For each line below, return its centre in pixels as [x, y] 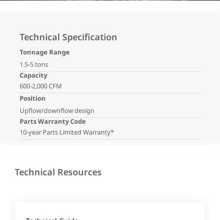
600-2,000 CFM [41, 86]
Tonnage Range [45, 52]
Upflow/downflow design [57, 110]
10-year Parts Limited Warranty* [67, 132]
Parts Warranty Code [53, 121]
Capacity [33, 75]
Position [33, 98]
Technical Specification [69, 37]
